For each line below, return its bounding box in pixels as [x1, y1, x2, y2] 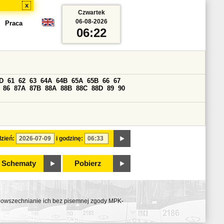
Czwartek [77, 9, 105, 16]
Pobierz [74, 159, 101, 167]
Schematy [1, 159, 36, 167]
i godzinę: [56, 135, 83, 142]
